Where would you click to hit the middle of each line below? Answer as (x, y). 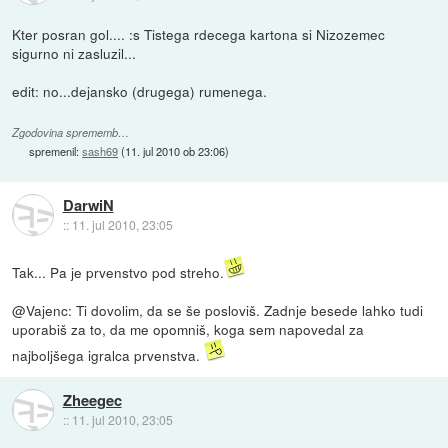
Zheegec (92, 400)
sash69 (100, 150)
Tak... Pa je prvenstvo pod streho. (118, 271)
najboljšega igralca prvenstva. (108, 354)
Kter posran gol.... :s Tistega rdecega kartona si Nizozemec (199, 33)
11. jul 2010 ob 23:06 (175, 150)
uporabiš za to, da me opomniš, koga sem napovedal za (188, 328)
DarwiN (88, 205)
